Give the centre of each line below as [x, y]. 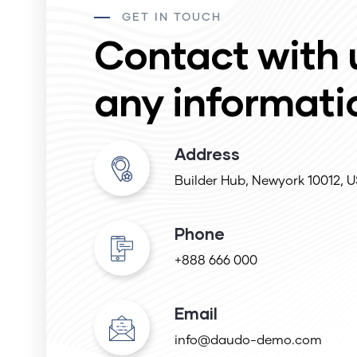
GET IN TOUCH [172, 18]
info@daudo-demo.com [248, 340]
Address [207, 154]
